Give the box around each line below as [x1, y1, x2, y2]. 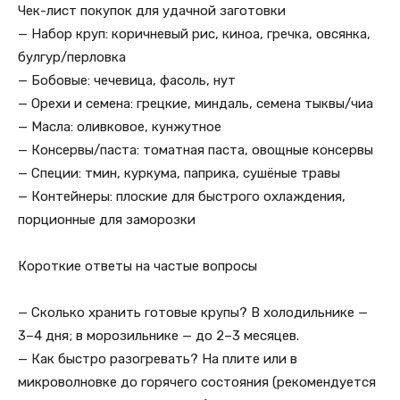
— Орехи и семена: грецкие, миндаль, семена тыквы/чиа [18, 96, 373, 112]
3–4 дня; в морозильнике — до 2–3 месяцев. [18, 328, 299, 344]
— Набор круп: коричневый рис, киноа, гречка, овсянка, [18, 26, 371, 42]
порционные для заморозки [18, 212, 196, 228]
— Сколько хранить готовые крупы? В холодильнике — [18, 304, 368, 321]
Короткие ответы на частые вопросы [18, 258, 257, 274]
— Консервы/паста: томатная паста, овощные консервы [18, 142, 373, 158]
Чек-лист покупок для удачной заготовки [18, 3, 286, 19]
